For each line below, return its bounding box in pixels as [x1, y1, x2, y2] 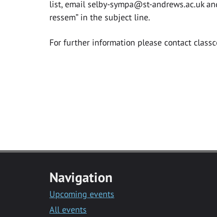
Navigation [49, 168, 113, 186]
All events [49, 203, 87, 215]
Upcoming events [49, 188, 114, 200]
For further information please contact [49, 37, 194, 48]
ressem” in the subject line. [49, 12, 150, 23]
